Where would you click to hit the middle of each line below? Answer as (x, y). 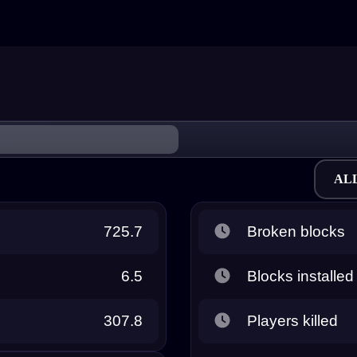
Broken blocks (296, 231)
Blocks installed (300, 276)
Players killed (292, 320)
